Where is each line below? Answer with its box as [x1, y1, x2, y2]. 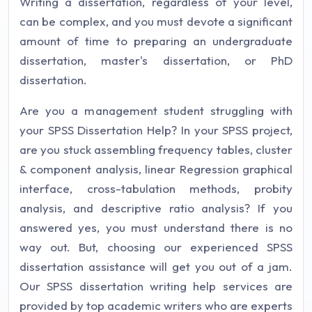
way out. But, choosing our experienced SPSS [19, 240, 292, 254]
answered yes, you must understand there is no [19, 220, 292, 235]
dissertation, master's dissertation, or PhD [19, 53, 292, 68]
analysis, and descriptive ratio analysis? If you [19, 201, 292, 215]
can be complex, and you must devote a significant [19, 14, 292, 29]
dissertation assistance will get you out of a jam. [19, 259, 292, 274]
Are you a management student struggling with [19, 103, 292, 118]
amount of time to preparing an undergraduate [19, 33, 292, 48]
